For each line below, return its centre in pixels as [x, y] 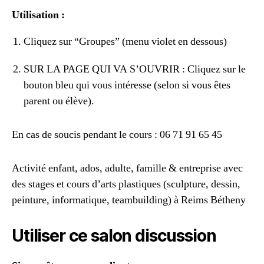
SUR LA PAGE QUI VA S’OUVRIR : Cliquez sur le [135, 69]
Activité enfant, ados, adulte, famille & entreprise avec [127, 168]
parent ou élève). [59, 101]
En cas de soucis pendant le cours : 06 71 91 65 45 [117, 134]
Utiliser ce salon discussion [114, 235]
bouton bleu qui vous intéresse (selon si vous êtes [127, 85]
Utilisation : [38, 15]
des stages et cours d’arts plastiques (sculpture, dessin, [126, 184]
